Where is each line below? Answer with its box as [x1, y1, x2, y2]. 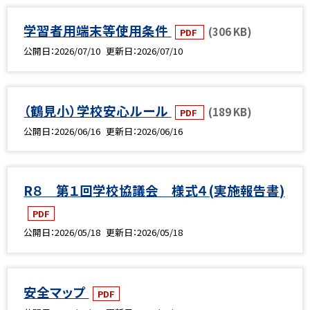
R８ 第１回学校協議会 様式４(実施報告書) [24, 181, 285, 200]
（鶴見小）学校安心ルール [24, 100, 172, 120]
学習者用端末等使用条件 [24, 21, 172, 40]
